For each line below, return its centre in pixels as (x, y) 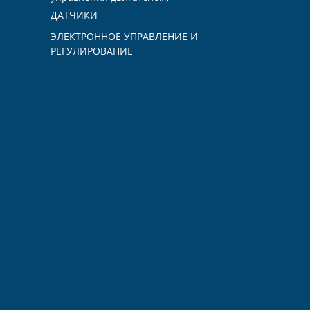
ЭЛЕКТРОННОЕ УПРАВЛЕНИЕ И (124, 37)
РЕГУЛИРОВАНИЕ (92, 51)
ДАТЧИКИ (74, 15)
